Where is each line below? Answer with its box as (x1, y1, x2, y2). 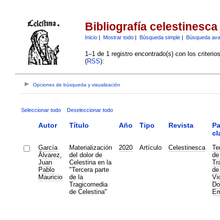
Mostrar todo (103, 34, 134, 40)
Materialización (69, 143, 112, 151)
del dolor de (69, 151, 102, 159)
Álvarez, (38, 151, 62, 159)
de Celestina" (69, 188, 107, 195)
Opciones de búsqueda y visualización (33, 82, 121, 88)
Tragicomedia (69, 180, 108, 188)
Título (69, 121, 89, 129)
